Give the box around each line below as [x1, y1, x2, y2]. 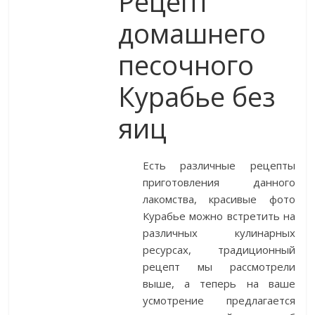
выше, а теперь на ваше [143, 276, 295, 291]
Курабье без [118, 78, 276, 115]
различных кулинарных [143, 226, 295, 240]
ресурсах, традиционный [143, 243, 295, 257]
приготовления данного [143, 175, 295, 190]
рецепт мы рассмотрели [143, 259, 295, 274]
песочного [118, 46, 255, 84]
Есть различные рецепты [143, 158, 295, 173]
